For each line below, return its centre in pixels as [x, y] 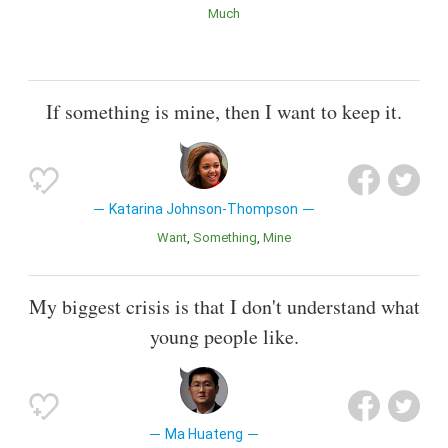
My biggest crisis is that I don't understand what [224, 307]
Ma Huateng [203, 434]
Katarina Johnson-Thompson [204, 208]
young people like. [224, 337]
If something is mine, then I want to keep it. [224, 111]
